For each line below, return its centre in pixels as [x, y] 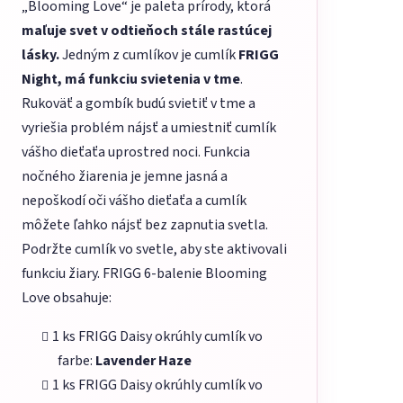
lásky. [42, 55]
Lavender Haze [143, 361]
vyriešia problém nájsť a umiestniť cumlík [149, 128]
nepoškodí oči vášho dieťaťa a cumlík [134, 201]
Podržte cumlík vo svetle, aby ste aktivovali [154, 250]
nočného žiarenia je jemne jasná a [125, 177]
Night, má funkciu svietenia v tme [131, 80]
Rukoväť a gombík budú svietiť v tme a [139, 104]
